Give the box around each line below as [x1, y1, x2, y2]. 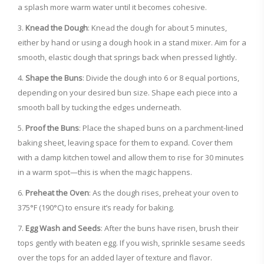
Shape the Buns [25, 72, 82, 84]
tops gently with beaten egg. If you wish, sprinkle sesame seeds [18, 237, 245, 249]
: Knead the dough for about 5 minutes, [88, 22, 227, 34]
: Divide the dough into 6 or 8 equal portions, [82, 72, 239, 84]
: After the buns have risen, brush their [101, 223, 239, 234]
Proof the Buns [25, 123, 79, 134]
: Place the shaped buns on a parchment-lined [79, 123, 243, 134]
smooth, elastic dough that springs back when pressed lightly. [18, 52, 237, 63]
